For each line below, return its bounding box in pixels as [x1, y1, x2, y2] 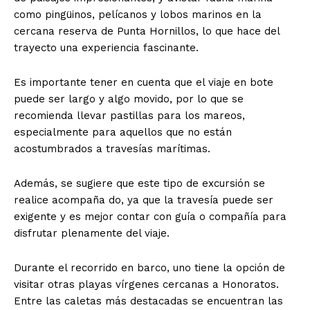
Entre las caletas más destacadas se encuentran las [14, 295, 283, 308]
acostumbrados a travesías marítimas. [14, 143, 210, 156]
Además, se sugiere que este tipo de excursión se [14, 177, 265, 190]
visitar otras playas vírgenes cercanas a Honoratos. [14, 278, 279, 291]
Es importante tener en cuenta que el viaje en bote [14, 76, 273, 89]
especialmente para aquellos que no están [14, 126, 232, 139]
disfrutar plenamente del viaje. [14, 227, 170, 240]
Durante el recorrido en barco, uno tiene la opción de [14, 262, 285, 275]
